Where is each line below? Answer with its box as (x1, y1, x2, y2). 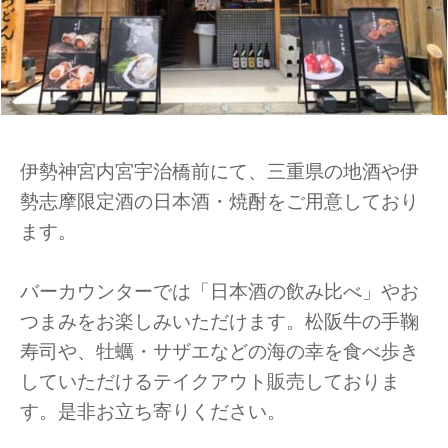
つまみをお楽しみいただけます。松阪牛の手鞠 (20, 310, 419, 333)
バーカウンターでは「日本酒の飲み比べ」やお (20, 280, 419, 303)
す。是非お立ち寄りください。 (20, 400, 286, 423)
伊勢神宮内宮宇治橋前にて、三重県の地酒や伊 (20, 160, 419, 183)
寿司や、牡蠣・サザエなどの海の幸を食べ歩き (20, 340, 419, 363)
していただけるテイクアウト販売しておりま (20, 370, 400, 393)
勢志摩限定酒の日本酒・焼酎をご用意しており (20, 190, 419, 213)
